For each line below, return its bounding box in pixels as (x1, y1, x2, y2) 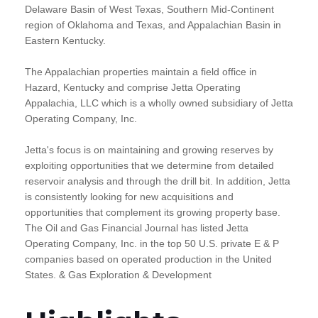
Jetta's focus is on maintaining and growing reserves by (25, 144, 273, 156)
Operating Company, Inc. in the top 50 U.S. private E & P (25, 238, 279, 250)
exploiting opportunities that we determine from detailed (25, 160, 274, 172)
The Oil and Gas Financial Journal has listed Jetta (25, 222, 248, 234)
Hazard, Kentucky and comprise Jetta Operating (25, 82, 241, 94)
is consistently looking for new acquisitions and (25, 191, 234, 203)
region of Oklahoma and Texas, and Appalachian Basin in (25, 19, 281, 31)
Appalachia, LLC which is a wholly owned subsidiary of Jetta (25, 97, 293, 109)
